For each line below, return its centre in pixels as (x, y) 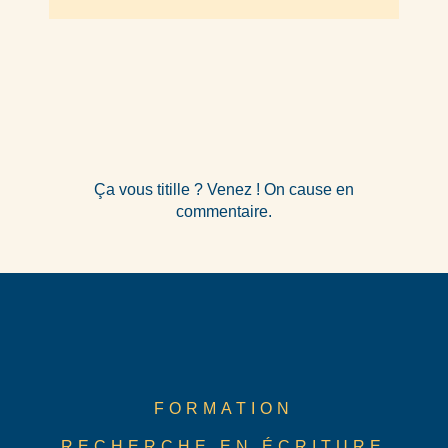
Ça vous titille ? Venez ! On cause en (223, 189)
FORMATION (223, 408)
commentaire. (223, 211)
